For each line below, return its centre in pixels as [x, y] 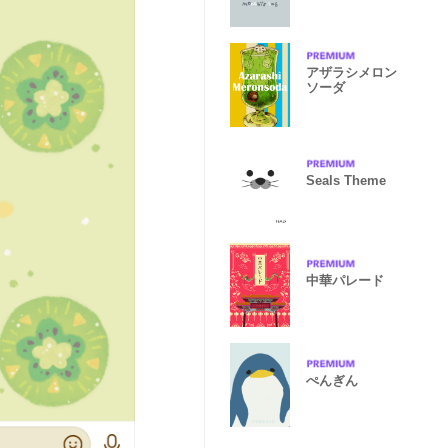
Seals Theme [346, 180]
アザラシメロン [351, 72]
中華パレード [345, 280]
